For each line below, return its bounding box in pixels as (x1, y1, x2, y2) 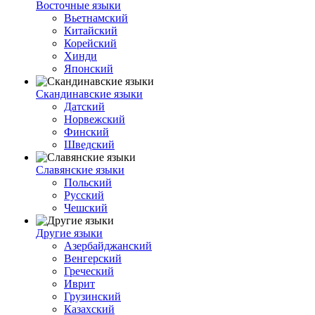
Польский (64, 176, 112, 188)
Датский (64, 101, 105, 112)
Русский (64, 189, 104, 201)
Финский (64, 126, 109, 138)
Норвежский (64, 113, 125, 125)
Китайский (64, 25, 117, 37)
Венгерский (64, 252, 122, 264)
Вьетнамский (64, 12, 128, 24)
